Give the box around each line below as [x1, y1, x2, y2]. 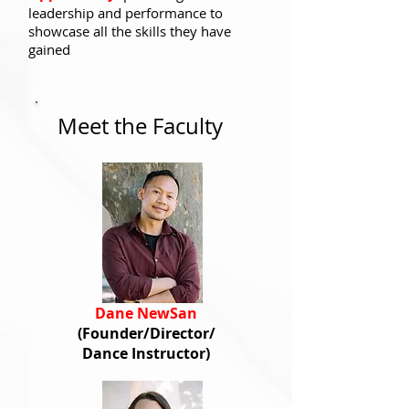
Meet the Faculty [58, 111, 223, 141]
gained [28, 40, 70, 58]
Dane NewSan [95, 303, 197, 323]
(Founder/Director [77, 323, 209, 343]
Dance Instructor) [82, 343, 210, 363]
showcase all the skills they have [28, 22, 231, 40]
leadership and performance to [28, 4, 223, 22]
